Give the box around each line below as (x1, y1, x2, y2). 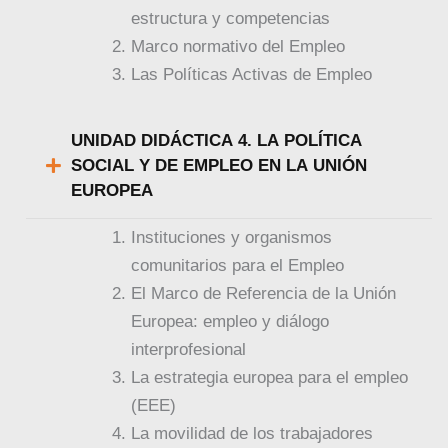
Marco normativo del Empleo (131, 36, 346, 56)
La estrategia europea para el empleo (131, 368, 409, 388)
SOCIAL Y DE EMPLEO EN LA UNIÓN (71, 156, 368, 176)
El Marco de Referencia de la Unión (131, 284, 397, 304)
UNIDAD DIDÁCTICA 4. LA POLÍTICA (71, 131, 363, 151)
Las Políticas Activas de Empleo (131, 64, 373, 84)
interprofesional (131, 340, 247, 360)
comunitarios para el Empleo (131, 256, 345, 276)
